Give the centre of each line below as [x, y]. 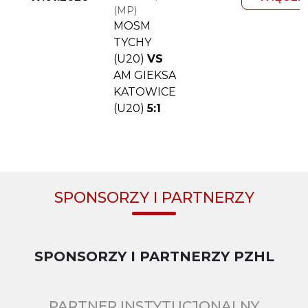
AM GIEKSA [145, 76]
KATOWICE [145, 92]
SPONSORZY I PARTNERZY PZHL [154, 256]
